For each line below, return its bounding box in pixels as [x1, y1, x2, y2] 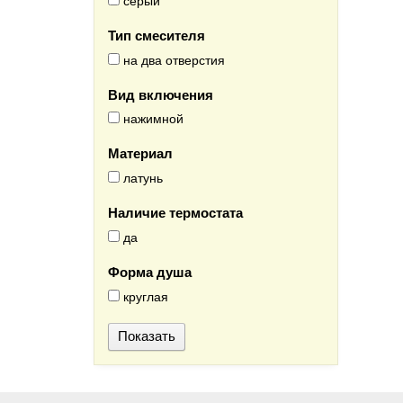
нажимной [120, 109, 184, 128]
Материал [108, 143, 173, 164]
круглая [120, 286, 168, 305]
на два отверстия [120, 49, 225, 68]
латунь [120, 168, 163, 187]
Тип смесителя [108, 25, 205, 46]
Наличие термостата [108, 202, 243, 223]
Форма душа [108, 261, 192, 282]
